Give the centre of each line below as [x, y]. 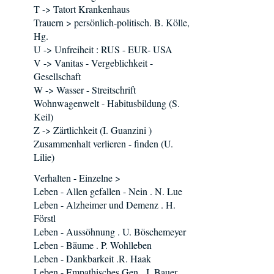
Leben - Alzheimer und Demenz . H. [105, 205]
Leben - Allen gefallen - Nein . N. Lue [108, 191]
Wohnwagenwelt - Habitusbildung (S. [107, 103]
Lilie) [44, 157]
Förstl [45, 218]
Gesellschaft [57, 76]
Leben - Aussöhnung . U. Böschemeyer [110, 231]
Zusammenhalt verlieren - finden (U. [103, 143]
